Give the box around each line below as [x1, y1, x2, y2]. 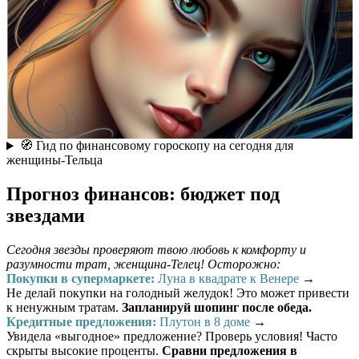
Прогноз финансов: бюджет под [6, 184, 280, 205]
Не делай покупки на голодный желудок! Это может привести [6, 286, 349, 301]
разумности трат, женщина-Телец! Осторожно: [6, 257, 280, 272]
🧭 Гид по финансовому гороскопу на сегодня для [19, 139, 293, 153]
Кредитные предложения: [6, 315, 156, 329]
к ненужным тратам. [6, 301, 122, 315]
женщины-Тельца [6, 153, 103, 167]
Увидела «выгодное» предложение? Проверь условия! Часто [6, 329, 337, 344]
